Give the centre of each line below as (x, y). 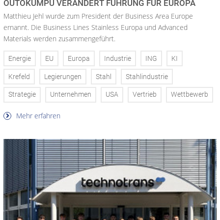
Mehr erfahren (37, 115)
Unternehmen (71, 95)
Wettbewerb (190, 95)
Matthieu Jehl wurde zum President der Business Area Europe (98, 16)
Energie (20, 58)
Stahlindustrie (147, 77)
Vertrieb (145, 95)
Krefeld (19, 77)
